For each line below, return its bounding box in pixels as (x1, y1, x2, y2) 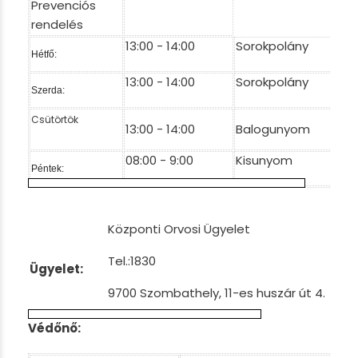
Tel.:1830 (108, 253, 156, 269)
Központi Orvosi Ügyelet (108, 221, 250, 237)
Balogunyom (236, 121, 310, 137)
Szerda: (31, 85, 65, 96)
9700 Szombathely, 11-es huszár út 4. (108, 284, 325, 301)
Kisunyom (236, 152, 292, 169)
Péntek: (31, 163, 64, 174)
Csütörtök (31, 113, 78, 126)
